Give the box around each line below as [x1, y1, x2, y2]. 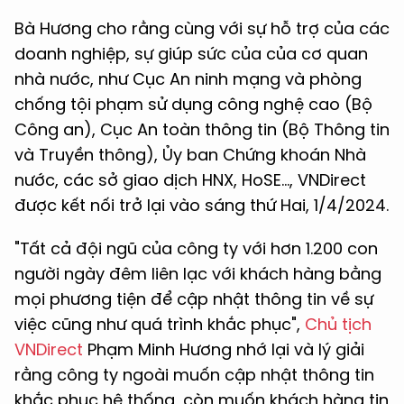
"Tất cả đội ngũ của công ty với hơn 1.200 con [14, 237, 378, 261]
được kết [14, 194, 86, 217]
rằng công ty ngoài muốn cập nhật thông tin [14, 363, 374, 387]
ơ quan [311, 42, 368, 66]
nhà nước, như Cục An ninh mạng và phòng [14, 68, 362, 91]
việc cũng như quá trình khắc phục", [14, 313, 305, 336]
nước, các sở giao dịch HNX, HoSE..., [14, 169, 298, 192]
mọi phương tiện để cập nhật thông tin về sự [14, 288, 373, 311]
